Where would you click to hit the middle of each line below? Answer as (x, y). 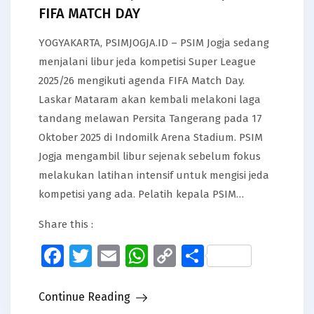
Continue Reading (84, 296)
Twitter (128, 255)
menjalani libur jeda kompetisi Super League (147, 61)
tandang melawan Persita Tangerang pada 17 (150, 118)
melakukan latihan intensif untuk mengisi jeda (154, 175)
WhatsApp (199, 255)
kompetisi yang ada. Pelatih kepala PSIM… (141, 194)
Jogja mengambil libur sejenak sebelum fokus (150, 156)
